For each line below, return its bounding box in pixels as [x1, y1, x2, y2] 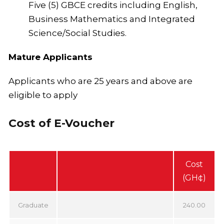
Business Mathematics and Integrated [28, 13, 195, 24]
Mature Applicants [8, 51, 92, 62]
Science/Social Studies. [28, 27, 126, 38]
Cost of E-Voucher [8, 116, 114, 130]
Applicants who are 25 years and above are [8, 75, 192, 86]
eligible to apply [8, 89, 81, 100]
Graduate [17, 200, 48, 209]
